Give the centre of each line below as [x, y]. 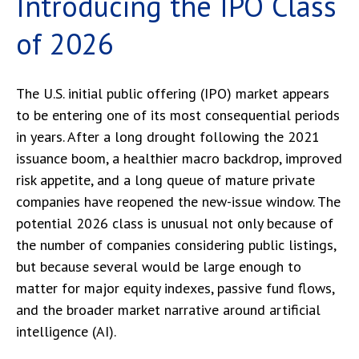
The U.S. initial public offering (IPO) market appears [173, 93]
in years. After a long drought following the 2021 [168, 137]
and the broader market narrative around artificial [168, 310]
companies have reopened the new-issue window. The [178, 202]
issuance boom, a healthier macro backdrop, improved [179, 158]
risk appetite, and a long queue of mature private [165, 180]
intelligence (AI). [66, 331]
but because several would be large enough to [159, 266]
